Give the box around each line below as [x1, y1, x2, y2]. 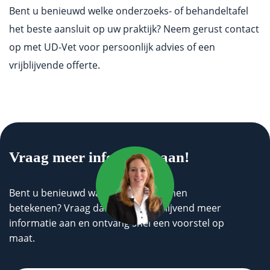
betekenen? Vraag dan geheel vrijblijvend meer [9, 201, 221, 215]
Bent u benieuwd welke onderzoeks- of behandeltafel [9, 4, 248, 18]
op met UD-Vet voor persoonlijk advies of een [9, 40, 215, 54]
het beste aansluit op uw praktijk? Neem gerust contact [9, 22, 259, 36]
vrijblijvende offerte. [9, 58, 100, 72]
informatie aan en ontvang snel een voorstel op [9, 216, 224, 230]
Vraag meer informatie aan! [9, 149, 189, 166]
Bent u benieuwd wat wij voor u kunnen [9, 186, 187, 200]
